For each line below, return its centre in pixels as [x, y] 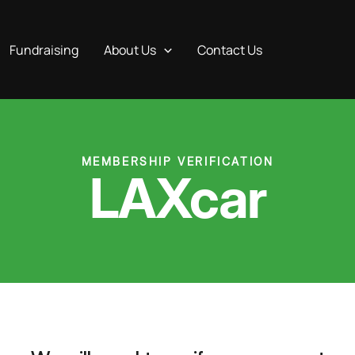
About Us [130, 50]
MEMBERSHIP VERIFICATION [177, 161]
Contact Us [229, 50]
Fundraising [44, 50]
